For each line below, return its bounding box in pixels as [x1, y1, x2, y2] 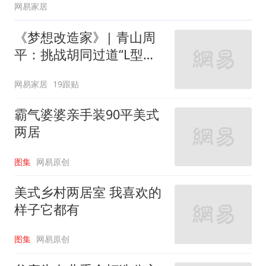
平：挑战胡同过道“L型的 [14, 45, 156, 63]
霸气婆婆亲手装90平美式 [14, 106, 159, 123]
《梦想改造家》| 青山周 [14, 28, 156, 46]
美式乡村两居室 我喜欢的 [14, 183, 161, 201]
